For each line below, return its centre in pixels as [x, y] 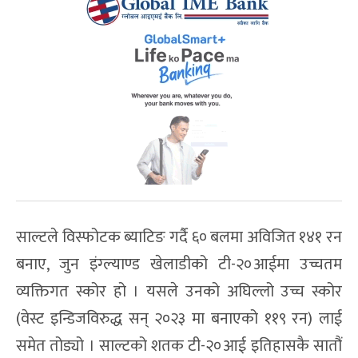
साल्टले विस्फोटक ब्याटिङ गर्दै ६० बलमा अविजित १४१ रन [179, 237]
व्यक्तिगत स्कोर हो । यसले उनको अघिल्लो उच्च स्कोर [179, 291]
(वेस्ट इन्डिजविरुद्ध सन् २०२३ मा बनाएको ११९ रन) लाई [179, 318]
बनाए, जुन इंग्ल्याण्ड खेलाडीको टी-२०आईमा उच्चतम [179, 264]
